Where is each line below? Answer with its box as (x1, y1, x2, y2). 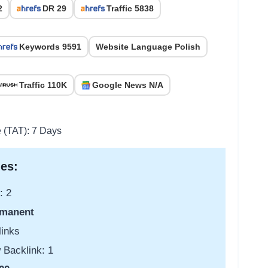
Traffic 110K (19, 80, 67, 90)
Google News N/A (92, 80, 163, 90)
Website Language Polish (96, 42, 200, 52)
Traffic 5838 (106, 4, 154, 14)
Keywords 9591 (19, 42, 81, 52)
